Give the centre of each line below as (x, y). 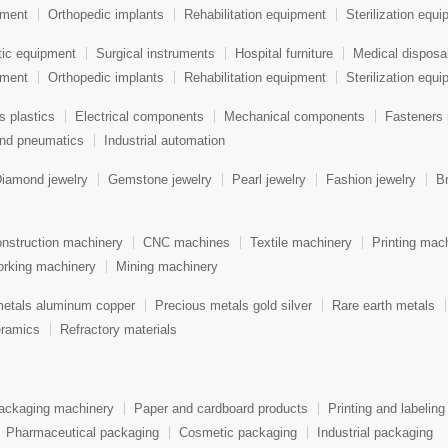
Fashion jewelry (371, 180)
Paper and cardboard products (221, 409)
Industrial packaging (375, 432)
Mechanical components (294, 117)
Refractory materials (118, 329)
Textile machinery (301, 243)
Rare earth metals (383, 306)
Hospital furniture (284, 54)
